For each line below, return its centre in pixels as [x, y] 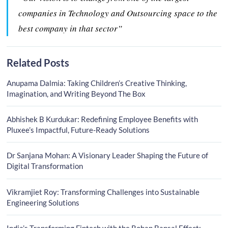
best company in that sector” [70, 28]
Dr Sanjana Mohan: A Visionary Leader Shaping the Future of [108, 155]
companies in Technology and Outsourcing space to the [118, 13]
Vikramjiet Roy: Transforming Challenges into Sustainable [103, 192]
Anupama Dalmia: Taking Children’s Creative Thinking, [97, 83]
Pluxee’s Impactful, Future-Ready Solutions [78, 130]
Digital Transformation [45, 166]
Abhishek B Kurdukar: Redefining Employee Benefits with [103, 119]
